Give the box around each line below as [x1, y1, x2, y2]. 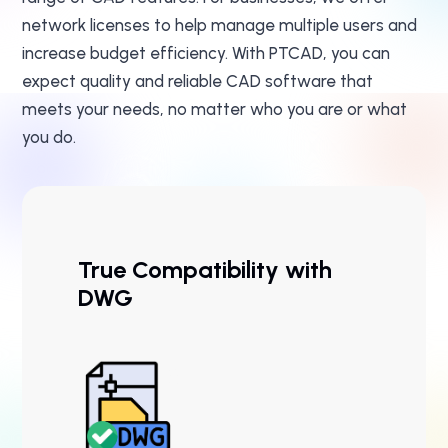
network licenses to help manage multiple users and [22, 15, 417, 36]
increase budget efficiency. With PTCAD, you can [22, 43, 390, 64]
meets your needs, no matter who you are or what [22, 99, 407, 120]
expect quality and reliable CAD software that [22, 71, 373, 92]
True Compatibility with [78, 255, 332, 285]
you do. [22, 127, 76, 148]
